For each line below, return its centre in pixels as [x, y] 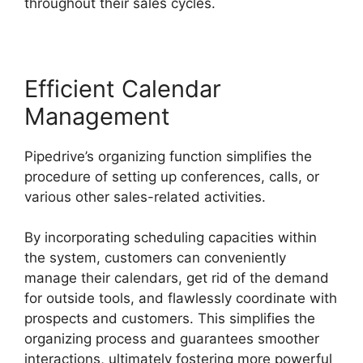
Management [97, 116]
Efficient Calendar [123, 88]
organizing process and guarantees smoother [172, 339]
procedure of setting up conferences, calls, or [172, 176]
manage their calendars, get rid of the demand [177, 278]
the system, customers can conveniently [155, 258]
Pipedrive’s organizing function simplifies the [168, 156]
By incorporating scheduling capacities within [171, 238]
